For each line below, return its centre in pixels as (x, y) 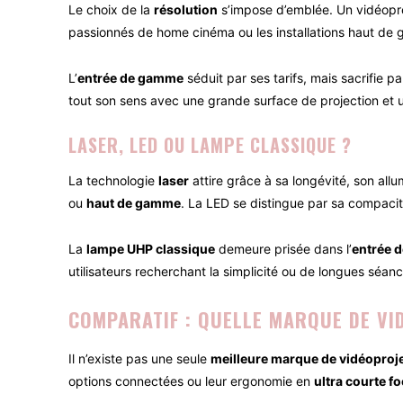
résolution (186, 10)
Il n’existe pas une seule (139, 359)
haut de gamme (134, 203)
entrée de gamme (130, 78)
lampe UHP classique (151, 249)
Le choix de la (111, 10)
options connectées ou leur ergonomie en (191, 381)
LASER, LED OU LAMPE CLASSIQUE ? (210, 145)
